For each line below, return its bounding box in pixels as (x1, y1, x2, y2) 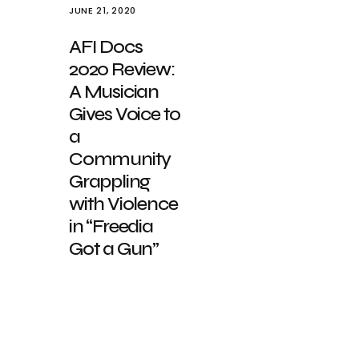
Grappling (69, 170, 151, 193)
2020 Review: (69, 58, 175, 81)
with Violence (69, 192, 178, 216)
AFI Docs (69, 35, 143, 58)
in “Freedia (69, 215, 153, 238)
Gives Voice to (69, 103, 181, 126)
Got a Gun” (69, 237, 159, 260)
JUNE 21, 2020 (69, 4, 136, 17)
